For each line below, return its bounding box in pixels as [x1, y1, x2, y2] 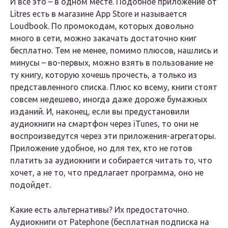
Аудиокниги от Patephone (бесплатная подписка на [10, 217, 209, 227]
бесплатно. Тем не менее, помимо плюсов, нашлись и [10, 46, 218, 55]
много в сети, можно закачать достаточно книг [10, 34, 196, 43]
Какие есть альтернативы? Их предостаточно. [10, 205, 189, 215]
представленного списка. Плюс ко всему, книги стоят [10, 82, 217, 92]
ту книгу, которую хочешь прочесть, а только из [10, 70, 197, 80]
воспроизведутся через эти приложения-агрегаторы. [10, 131, 216, 141]
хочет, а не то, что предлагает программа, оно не [10, 168, 204, 178]
